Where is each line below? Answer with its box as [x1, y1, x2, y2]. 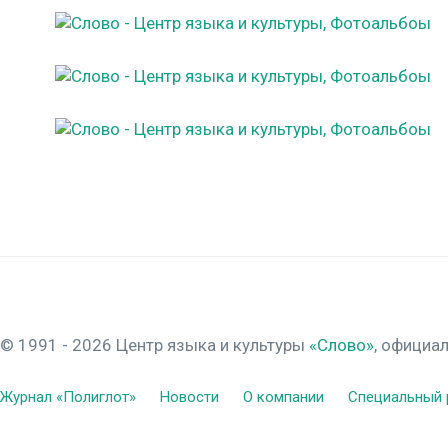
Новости [160, 388, 219, 406]
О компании [243, 388, 324, 406]
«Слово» [309, 335, 374, 355]
